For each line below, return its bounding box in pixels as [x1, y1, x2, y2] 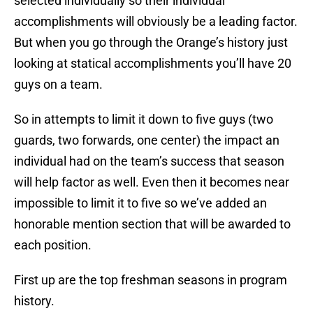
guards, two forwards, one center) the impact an [14, 133, 279, 148]
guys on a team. [14, 77, 103, 92]
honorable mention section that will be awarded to [14, 217, 291, 232]
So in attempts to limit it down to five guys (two [14, 112, 273, 127]
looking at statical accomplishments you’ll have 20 [14, 56, 291, 71]
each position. [14, 238, 92, 253]
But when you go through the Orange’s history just [14, 35, 288, 50]
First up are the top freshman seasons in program [14, 272, 287, 288]
